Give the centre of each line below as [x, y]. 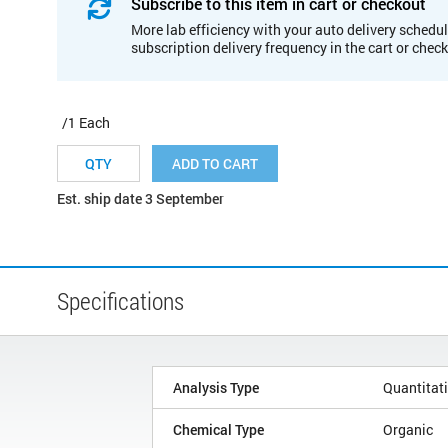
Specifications [120, 300]
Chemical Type [218, 429]
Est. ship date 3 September [140, 198]
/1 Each [86, 122]
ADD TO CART [215, 163]
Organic [408, 429]
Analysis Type [216, 387]
